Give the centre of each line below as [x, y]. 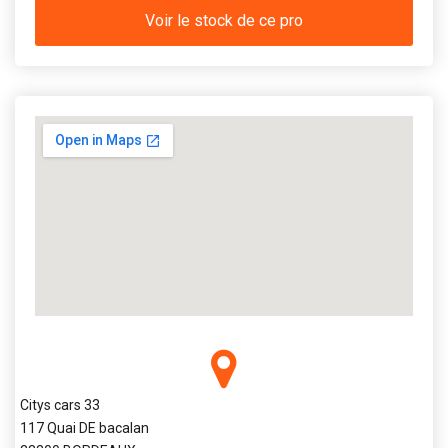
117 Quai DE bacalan [84, 427]
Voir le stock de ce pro [224, 20]
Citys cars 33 [60, 404]
